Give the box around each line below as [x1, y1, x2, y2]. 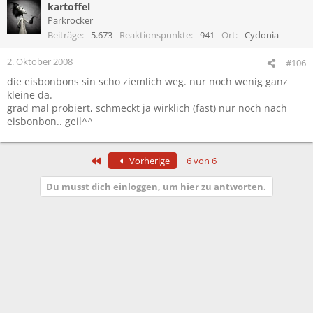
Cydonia [245, 28, 279, 41]
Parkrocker [48, 13, 93, 27]
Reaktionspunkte [119, 28, 191, 41]
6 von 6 [186, 154, 217, 167]
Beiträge [48, 28, 82, 41]
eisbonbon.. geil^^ [7, 114, 93, 128]
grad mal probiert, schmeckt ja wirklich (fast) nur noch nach [7, 101, 287, 115]
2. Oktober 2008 [7, 54, 73, 68]
